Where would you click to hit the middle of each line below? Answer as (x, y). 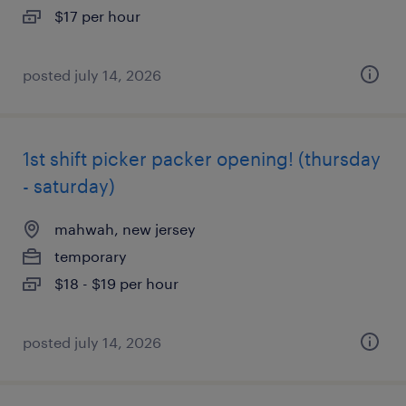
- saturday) (69, 186)
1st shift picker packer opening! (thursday (202, 159)
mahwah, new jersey (125, 229)
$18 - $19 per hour (116, 283)
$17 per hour (97, 16)
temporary (91, 256)
